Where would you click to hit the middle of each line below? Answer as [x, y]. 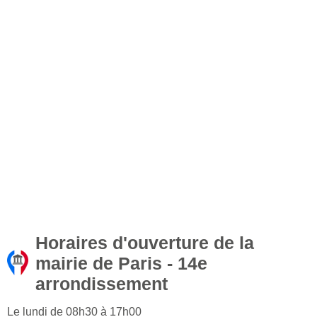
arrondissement [102, 284]
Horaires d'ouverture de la [145, 243]
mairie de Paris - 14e [121, 264]
